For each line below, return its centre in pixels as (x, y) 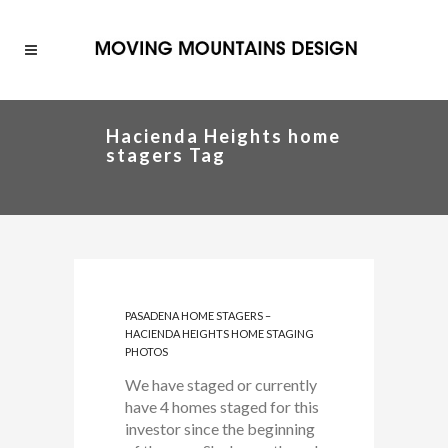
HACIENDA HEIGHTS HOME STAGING (219, 333)
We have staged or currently (221, 384)
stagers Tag (166, 155)
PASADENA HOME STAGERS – (198, 315)
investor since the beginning (220, 428)
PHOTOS (146, 351)
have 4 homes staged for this (222, 406)
